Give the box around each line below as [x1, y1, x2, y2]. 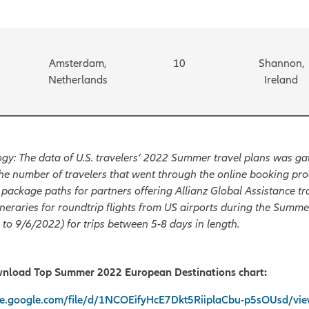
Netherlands [48, 72, 108, 87]
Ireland [264, 72, 298, 87]
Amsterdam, [49, 56, 106, 70]
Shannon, [258, 56, 304, 70]
